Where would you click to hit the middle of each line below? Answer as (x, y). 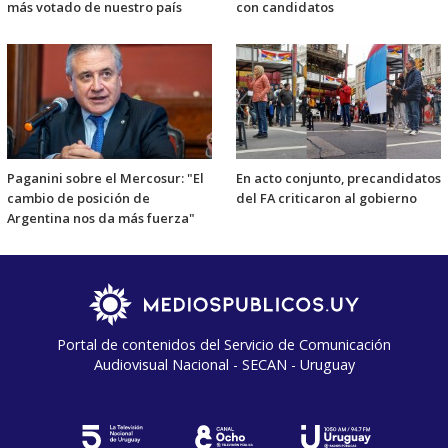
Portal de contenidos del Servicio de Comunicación (224, 344)
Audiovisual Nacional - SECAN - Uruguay (224, 364)
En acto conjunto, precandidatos (338, 177)
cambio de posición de (78, 197)
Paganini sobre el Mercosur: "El (105, 177)
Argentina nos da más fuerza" (101, 217)
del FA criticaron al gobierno (326, 197)
